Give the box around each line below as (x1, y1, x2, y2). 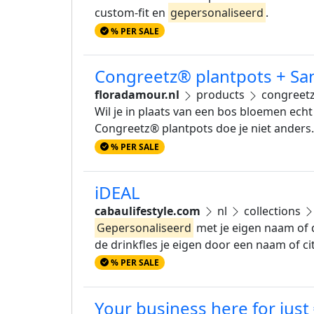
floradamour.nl (95, 87, 179, 103)
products (193, 87, 247, 103)
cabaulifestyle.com (95, 203, 200, 219)
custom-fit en (95, 5, 168, 21)
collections (241, 203, 303, 219)
